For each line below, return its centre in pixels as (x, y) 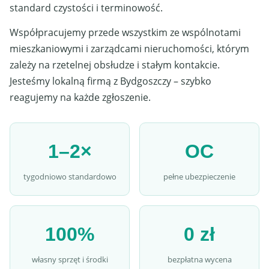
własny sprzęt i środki (70, 259)
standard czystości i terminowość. (86, 8)
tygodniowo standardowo (70, 177)
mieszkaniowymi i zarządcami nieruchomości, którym (129, 49)
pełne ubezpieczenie (199, 177)
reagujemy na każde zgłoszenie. (80, 97)
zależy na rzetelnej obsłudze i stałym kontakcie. (115, 65)
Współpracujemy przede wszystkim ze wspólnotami (125, 32)
